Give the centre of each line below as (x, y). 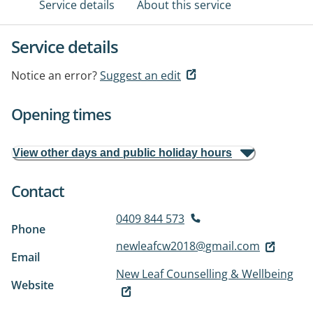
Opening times (61, 114)
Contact (38, 191)
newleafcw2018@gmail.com (188, 246)
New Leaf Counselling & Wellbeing (205, 274)
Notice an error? (54, 75)
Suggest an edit (140, 75)
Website (32, 285)
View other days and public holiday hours (122, 153)
